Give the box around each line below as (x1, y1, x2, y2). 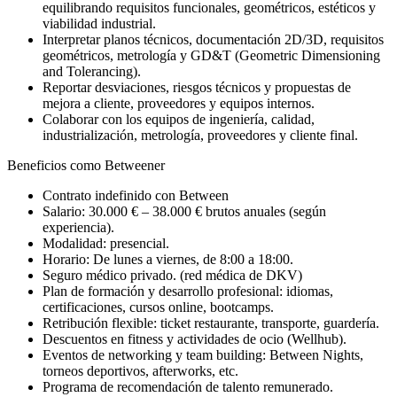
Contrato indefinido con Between (43, 187, 229, 203)
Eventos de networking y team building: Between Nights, (43, 346, 363, 362)
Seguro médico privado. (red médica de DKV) (43, 267, 302, 283)
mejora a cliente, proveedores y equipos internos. (43, 95, 315, 111)
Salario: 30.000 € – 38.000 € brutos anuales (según (43, 203, 326, 219)
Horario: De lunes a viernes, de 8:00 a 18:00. (43, 251, 293, 267)
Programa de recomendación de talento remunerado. (43, 378, 333, 394)
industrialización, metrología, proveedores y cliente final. (43, 127, 358, 143)
